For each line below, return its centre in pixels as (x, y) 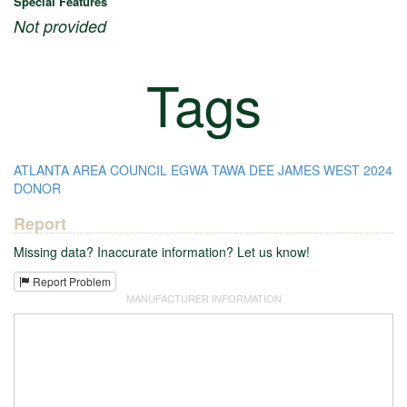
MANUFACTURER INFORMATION (203, 298)
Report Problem (70, 282)
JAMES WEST (319, 169)
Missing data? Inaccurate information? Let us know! (162, 251)
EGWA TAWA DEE (223, 169)
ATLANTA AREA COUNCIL (90, 169)
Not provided (60, 25)
